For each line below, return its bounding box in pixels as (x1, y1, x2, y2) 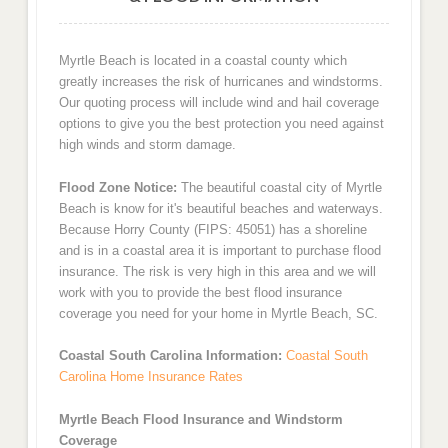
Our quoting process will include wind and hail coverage (58, 95, 379, 111)
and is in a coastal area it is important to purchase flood (58, 242, 381, 258)
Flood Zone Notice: (58, 179, 177, 195)
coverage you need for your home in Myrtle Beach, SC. (58, 305, 378, 321)
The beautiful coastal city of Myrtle (176, 179, 382, 195)
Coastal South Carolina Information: (58, 348, 282, 364)
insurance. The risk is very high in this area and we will (58, 263, 376, 279)
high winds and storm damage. (58, 137, 236, 153)
